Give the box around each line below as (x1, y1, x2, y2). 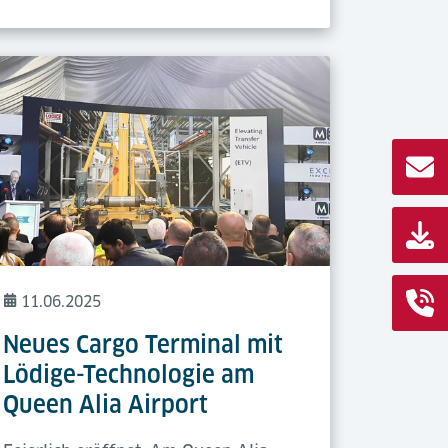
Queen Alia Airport (3, 390, 209, 420)
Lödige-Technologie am (3, 360, 255, 390)
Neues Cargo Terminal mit (3, 330, 284, 360)
